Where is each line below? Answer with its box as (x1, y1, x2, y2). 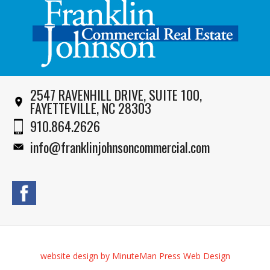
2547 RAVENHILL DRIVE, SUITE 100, (30, 85, 202, 104)
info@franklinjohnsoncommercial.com (30, 137, 210, 157)
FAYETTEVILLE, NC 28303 (30, 98, 151, 118)
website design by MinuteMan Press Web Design (40, 250, 230, 262)
